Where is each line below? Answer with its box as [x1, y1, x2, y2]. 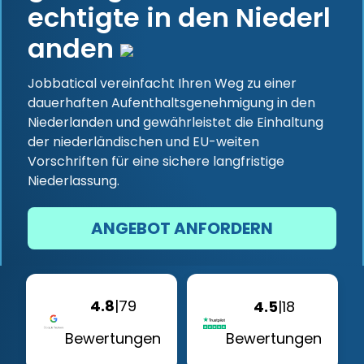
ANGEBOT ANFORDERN [91, 217, 273, 240]
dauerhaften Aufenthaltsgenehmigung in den [28, 93, 315, 112]
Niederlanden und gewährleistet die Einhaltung [28, 113, 323, 132]
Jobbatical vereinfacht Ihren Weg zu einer [28, 74, 297, 93]
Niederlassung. [28, 171, 119, 190]
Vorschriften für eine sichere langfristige [28, 152, 284, 171]
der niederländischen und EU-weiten [28, 132, 259, 151]
